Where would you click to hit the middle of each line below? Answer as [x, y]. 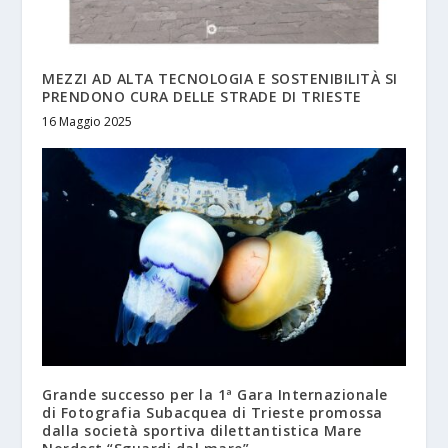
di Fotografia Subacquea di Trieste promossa [212, 412]
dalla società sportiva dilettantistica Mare [202, 430]
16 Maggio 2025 [87, 121]
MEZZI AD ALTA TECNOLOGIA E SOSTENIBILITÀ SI [220, 78]
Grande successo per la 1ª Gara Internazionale [215, 394]
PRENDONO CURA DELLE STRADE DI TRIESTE [202, 96]
